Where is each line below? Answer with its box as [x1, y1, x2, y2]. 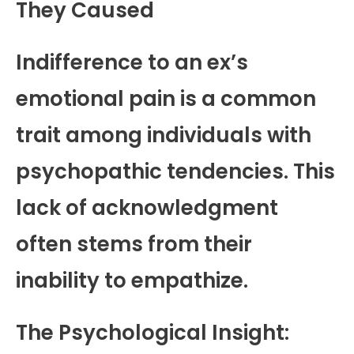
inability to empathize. [16, 265, 248, 295]
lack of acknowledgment [16, 193, 278, 222]
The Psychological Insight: [16, 318, 289, 347]
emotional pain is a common [16, 84, 316, 113]
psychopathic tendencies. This [16, 156, 335, 186]
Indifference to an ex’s [16, 47, 248, 77]
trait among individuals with [16, 120, 311, 149]
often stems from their [16, 229, 252, 258]
